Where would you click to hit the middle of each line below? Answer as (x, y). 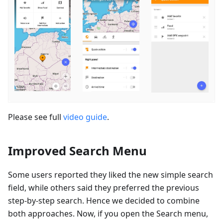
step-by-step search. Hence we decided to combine (104, 200)
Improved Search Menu (77, 150)
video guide (85, 117)
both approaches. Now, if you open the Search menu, (108, 213)
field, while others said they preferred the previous (104, 187)
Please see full (36, 117)
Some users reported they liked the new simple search (111, 174)
